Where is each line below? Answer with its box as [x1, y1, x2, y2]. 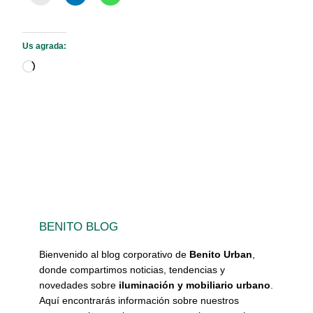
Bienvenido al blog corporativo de [39, 249, 189, 261]
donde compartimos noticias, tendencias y [39, 264, 225, 276]
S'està [34, 61, 65, 75]
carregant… [34, 80, 92, 93]
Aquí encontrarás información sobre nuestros [39, 295, 239, 307]
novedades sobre [39, 279, 119, 291]
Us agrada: [22, 41, 66, 52]
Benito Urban [189, 249, 252, 261]
